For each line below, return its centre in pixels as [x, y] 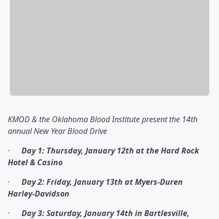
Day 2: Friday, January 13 [68, 182]
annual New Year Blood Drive [57, 131]
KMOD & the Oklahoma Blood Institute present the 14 [99, 120]
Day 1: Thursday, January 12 [74, 151]
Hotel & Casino [35, 163]
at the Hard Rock [166, 151]
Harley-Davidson [39, 194]
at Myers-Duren [153, 182]
